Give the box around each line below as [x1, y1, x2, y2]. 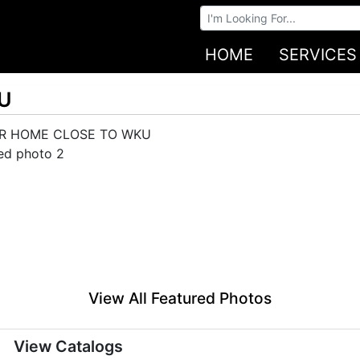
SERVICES [279, 45, 357, 64]
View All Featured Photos [88, 288, 272, 309]
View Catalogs [14, 337, 124, 357]
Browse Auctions [199, 6, 309, 22]
